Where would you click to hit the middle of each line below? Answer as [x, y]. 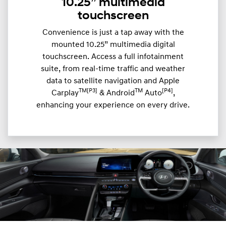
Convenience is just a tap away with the [113, 33]
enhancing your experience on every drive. [113, 105]
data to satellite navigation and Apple [113, 81]
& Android [116, 93]
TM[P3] [88, 91]
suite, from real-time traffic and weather [113, 69]
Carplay [65, 93]
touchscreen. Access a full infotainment [113, 57]
